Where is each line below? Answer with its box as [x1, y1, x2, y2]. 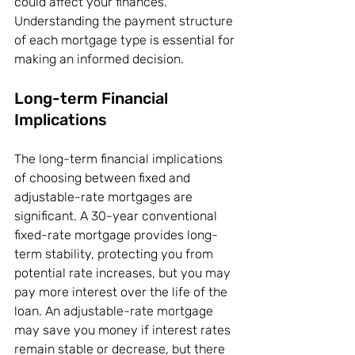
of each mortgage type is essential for [14, 32, 238, 48]
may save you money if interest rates [14, 323, 234, 338]
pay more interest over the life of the [14, 284, 231, 300]
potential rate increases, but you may [14, 265, 234, 281]
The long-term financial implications [14, 151, 226, 167]
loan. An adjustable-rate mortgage [14, 303, 216, 319]
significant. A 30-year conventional [14, 208, 220, 224]
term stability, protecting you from [14, 246, 216, 262]
